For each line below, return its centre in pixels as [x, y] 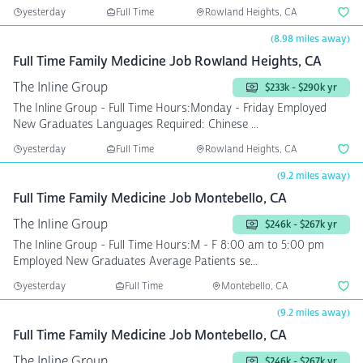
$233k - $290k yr [301, 88]
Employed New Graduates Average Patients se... [203, 261]
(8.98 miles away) [310, 39]
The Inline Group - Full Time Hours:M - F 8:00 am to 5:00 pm [61, 245]
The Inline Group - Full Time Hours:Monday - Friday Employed [61, 108]
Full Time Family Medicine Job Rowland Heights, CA [167, 61]
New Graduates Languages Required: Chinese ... [177, 124]
